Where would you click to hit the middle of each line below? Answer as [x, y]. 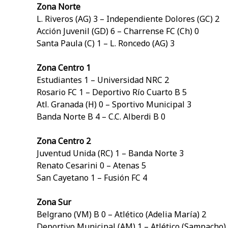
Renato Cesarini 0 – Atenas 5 [91, 166]
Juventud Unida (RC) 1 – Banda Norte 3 [110, 153]
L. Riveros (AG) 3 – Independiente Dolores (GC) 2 [128, 19]
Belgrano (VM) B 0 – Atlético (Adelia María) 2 [121, 215]
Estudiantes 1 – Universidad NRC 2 [103, 80]
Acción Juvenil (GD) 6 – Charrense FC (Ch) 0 [118, 31]
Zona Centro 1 [64, 68]
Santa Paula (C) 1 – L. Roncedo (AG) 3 [106, 44]
